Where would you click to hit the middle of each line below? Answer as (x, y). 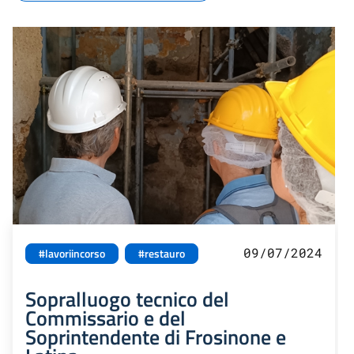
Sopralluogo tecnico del (127, 299)
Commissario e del (105, 318)
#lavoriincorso (72, 254)
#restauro (162, 254)
